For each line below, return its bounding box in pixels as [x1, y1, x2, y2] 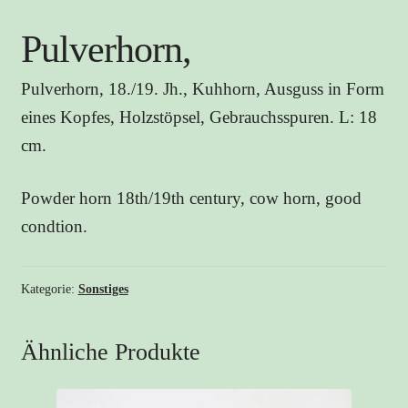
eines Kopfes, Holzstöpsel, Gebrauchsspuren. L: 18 [20, 107, 377, 127]
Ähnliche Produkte [20, 338, 200, 365]
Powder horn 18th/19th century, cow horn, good [20, 189, 362, 209]
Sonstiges [77, 281, 128, 296]
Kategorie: [20, 281, 78, 296]
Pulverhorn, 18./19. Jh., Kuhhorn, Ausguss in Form [20, 79, 384, 99]
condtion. [20, 217, 87, 237]
